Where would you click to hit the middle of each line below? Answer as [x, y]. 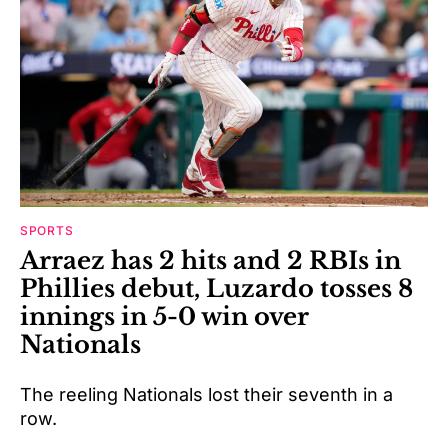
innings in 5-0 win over [164, 316]
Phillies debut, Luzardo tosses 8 [216, 288]
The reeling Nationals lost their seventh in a [206, 394]
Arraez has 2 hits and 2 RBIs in [210, 260]
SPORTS [47, 230]
